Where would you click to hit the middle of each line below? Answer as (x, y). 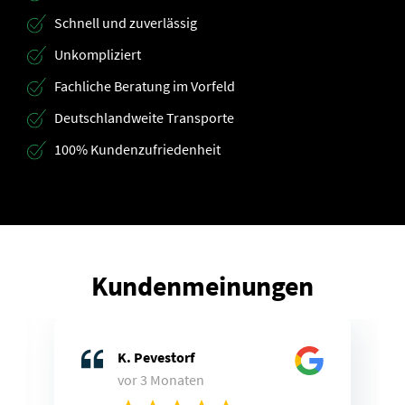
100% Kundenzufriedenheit (137, 150)
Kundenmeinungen (202, 286)
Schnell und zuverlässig (126, 23)
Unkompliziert (98, 55)
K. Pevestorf (156, 358)
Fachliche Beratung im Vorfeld (145, 86)
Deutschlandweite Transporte (144, 118)
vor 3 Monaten (161, 380)
